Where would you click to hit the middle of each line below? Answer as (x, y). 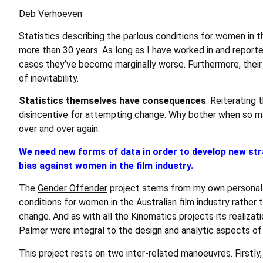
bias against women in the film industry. (106, 166)
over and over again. (59, 129)
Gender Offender (73, 188)
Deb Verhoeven (50, 14)
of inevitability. (49, 79)
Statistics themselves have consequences (112, 101)
